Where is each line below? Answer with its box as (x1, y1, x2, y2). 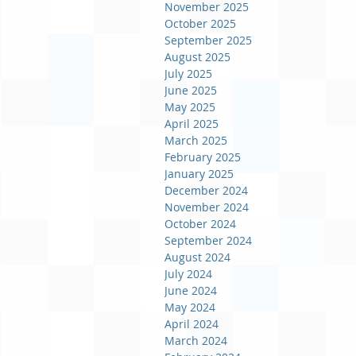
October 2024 (164, 216, 236, 231)
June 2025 (164, 83, 217, 98)
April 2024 (164, 316, 219, 331)
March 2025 (164, 133, 227, 148)
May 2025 (164, 99, 215, 114)
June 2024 (164, 283, 217, 298)
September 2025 (164, 33, 252, 48)
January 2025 (164, 166, 234, 181)
